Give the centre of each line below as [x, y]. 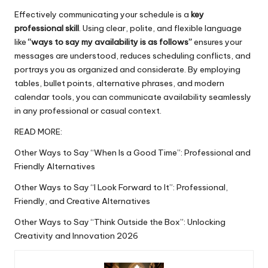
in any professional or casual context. [88, 110]
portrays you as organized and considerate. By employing [127, 69]
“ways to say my [61, 42]
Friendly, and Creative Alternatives [82, 201]
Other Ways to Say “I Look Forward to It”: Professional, [121, 187]
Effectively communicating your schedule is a [103, 14]
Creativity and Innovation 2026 [76, 235]
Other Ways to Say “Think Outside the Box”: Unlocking [120, 222]
